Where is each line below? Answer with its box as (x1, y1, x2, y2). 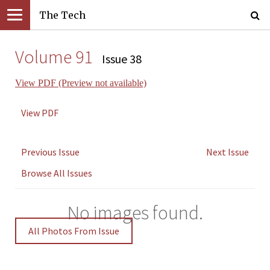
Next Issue (206, 146, 249, 158)
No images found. (67, 201, 203, 225)
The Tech (39, 9, 86, 21)
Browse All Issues (21, 167, 92, 179)
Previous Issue (21, 146, 80, 158)
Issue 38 (102, 51, 142, 66)
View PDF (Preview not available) (15, 78, 146, 88)
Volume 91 (15, 45, 96, 68)
